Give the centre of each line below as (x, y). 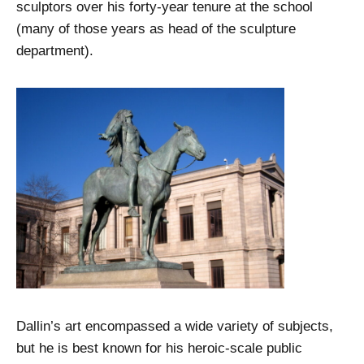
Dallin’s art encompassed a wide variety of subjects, (175, 326)
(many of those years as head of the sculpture (156, 29)
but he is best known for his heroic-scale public (159, 348)
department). (55, 51)
